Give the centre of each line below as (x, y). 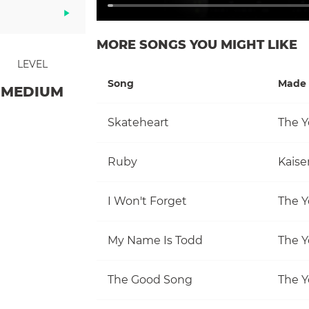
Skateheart (138, 122)
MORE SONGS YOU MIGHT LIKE (197, 44)
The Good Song (150, 279)
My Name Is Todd (155, 240)
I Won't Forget (147, 201)
